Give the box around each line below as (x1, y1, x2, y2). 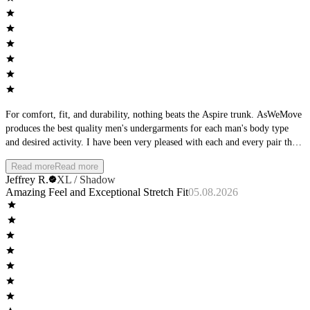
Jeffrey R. (6, 174, 48, 186)
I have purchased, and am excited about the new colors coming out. (6, 151, 269, 162)
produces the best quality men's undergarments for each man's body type (6, 123, 289, 134)
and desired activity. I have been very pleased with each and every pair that (6, 137, 299, 148)
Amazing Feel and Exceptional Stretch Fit (6, 186, 188, 199)
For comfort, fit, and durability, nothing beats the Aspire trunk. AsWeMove (6, 109, 302, 120)
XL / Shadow (57, 174, 116, 186)
